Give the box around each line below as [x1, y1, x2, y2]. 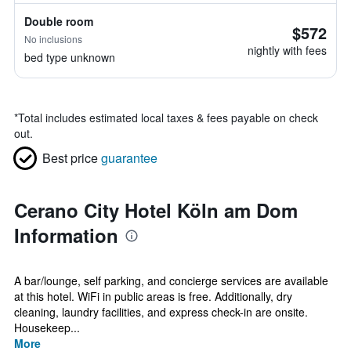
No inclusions [24, 32, 82, 45]
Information [14, 222, 118, 248]
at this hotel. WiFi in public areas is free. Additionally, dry [14, 288, 292, 304]
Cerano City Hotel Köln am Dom [14, 197, 298, 223]
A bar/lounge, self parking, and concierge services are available [14, 273, 328, 288]
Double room [24, 13, 93, 29]
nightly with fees [248, 42, 327, 58]
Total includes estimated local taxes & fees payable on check [18, 110, 318, 125]
